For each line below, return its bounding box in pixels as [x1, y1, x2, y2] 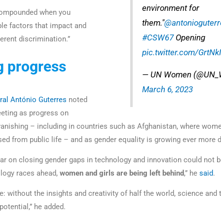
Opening [174, 33, 206, 42]
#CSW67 [142, 33, 174, 42]
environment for [142, 3, 200, 13]
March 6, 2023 [142, 84, 193, 94]
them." [142, 18, 165, 28]
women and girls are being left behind [60, 168, 184, 178]
